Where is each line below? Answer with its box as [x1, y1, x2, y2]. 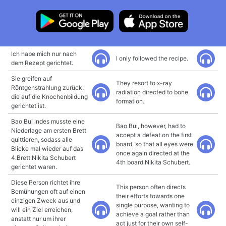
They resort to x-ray [116, 79, 172, 87]
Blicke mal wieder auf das [11, 145, 83, 152]
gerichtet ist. [11, 102, 46, 109]
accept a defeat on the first [116, 131, 192, 139]
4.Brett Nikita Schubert [11, 154, 76, 161]
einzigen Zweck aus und [11, 197, 80, 204]
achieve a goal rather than [116, 210, 190, 218]
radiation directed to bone [116, 88, 188, 96]
